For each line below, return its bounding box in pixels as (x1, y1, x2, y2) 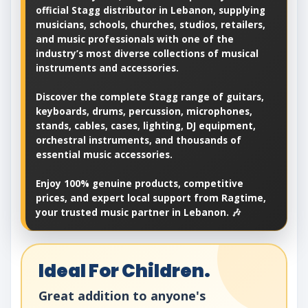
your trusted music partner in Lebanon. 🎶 (36, 206, 241, 219)
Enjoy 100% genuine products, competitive (36, 177, 243, 190)
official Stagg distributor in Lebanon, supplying (36, 3, 265, 16)
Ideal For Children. (38, 258, 210, 283)
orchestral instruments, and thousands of (36, 133, 241, 146)
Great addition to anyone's (38, 287, 206, 304)
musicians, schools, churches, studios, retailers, (36, 18, 265, 31)
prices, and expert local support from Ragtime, (36, 191, 266, 204)
